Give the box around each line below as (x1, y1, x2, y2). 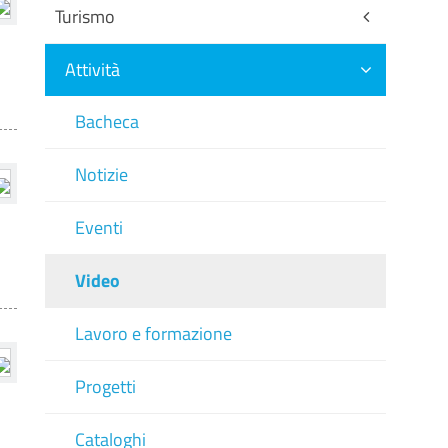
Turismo (54, 3, 115, 30)
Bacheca (74, 108, 139, 135)
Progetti (74, 373, 136, 400)
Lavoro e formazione (74, 320, 232, 347)
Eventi (74, 214, 123, 241)
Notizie (74, 161, 128, 188)
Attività (64, 56, 120, 83)
